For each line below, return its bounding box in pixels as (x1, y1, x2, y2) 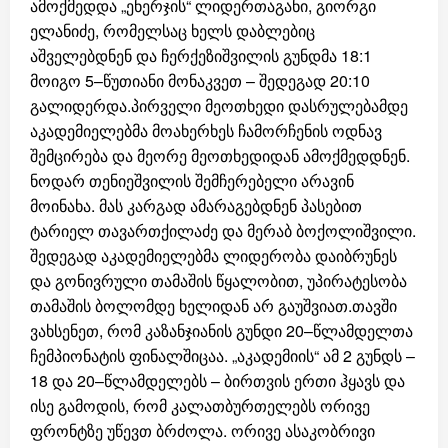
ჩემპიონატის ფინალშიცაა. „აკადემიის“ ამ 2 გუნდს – (30, 344, 415, 367)
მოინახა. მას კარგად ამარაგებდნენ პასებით (30, 194, 362, 217)
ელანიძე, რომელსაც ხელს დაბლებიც (30, 19, 315, 42)
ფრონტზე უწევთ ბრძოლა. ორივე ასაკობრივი (30, 419, 375, 442)
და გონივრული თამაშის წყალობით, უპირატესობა (30, 269, 407, 292)
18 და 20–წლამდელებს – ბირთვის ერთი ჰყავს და (30, 369, 405, 392)
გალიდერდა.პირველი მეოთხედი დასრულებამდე (30, 94, 408, 117)
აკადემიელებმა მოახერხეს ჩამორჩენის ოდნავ (30, 119, 382, 142)
